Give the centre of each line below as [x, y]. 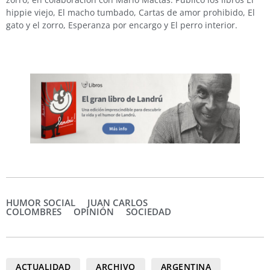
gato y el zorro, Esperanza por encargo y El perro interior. [122, 25]
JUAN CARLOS [118, 202]
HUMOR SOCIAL [41, 202]
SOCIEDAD [149, 211]
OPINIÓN [94, 211]
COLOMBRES [34, 211]
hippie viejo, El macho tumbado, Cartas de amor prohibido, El [130, 12]
